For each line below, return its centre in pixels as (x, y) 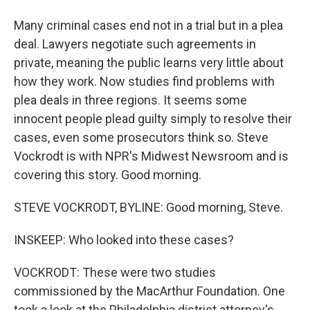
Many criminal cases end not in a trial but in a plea (148, 25)
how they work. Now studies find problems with (144, 81)
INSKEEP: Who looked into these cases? (124, 240)
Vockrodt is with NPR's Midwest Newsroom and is (151, 156)
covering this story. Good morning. (108, 175)
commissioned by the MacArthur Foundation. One (149, 291)
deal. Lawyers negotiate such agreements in (135, 44)
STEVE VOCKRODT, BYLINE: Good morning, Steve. (148, 207)
